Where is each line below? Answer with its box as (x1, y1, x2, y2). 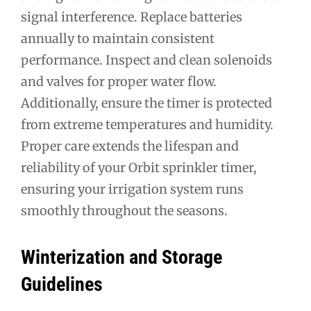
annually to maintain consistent (21, 31, 215, 47)
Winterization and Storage (21, 245, 222, 269)
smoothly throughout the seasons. (21, 203, 228, 219)
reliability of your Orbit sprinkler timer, (21, 160, 257, 176)
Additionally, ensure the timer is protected (21, 95, 272, 112)
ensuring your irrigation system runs (21, 181, 244, 198)
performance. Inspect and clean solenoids (21, 52, 272, 69)
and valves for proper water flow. (21, 74, 217, 90)
